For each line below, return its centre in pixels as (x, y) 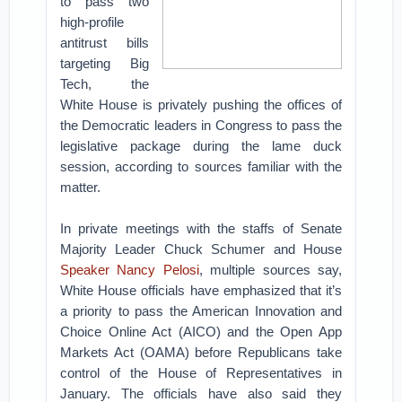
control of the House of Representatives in (201, 373)
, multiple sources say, (270, 270)
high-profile (92, 22)
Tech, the (105, 84)
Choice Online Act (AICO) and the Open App (201, 332)
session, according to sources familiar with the (201, 166)
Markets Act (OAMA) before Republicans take (201, 352)
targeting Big (105, 63)
